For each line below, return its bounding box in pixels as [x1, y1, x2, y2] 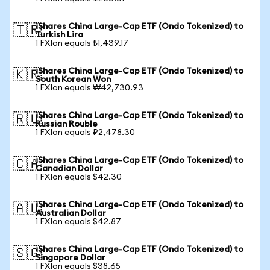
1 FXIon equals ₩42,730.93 [36, 84, 143, 92]
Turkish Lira [36, 31, 83, 39]
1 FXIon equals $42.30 [36, 173, 122, 181]
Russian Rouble [36, 120, 98, 128]
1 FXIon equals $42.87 [36, 218, 121, 226]
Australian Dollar [36, 209, 106, 218]
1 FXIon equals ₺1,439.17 [36, 39, 128, 48]
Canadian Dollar [36, 165, 103, 173]
